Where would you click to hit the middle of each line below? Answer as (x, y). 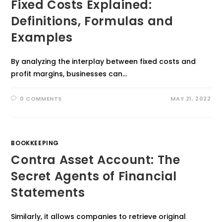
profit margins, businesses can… (69, 74)
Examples (42, 37)
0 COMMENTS (41, 99)
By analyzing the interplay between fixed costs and (104, 61)
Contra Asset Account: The (96, 160)
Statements (48, 193)
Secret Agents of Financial (94, 176)
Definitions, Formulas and (92, 21)
